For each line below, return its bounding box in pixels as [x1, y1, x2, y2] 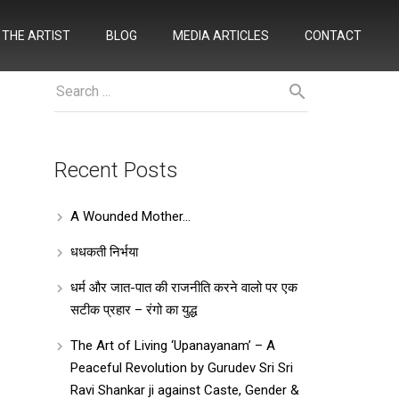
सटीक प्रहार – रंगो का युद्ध [70, 301, 197, 318]
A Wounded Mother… [70, 208, 191, 224]
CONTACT [304, 28, 362, 43]
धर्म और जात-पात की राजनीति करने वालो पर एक [70, 279, 297, 296]
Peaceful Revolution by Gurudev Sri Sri [70, 359, 293, 376]
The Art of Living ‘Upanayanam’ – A [70, 337, 275, 354]
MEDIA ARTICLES [172, 28, 269, 43]
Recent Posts [54, 158, 178, 183]
